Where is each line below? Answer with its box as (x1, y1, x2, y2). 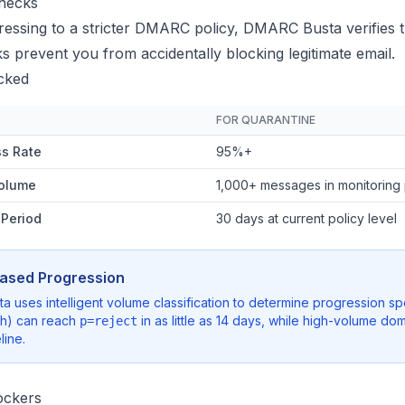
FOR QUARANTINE (216, 113, 316, 127)
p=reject (80, 314, 137, 328)
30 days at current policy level (216, 211, 397, 226)
